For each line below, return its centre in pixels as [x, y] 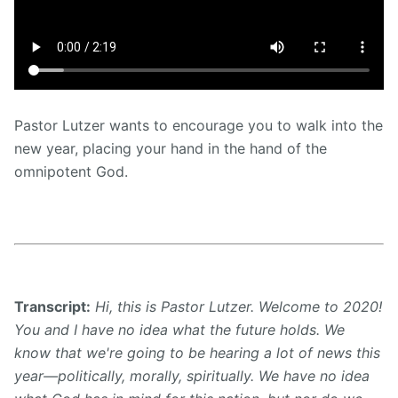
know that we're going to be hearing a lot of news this [197, 352]
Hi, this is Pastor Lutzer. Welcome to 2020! [239, 306]
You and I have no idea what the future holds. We [179, 329]
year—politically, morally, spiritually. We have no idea [192, 375]
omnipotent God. [71, 171]
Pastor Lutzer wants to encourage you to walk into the [199, 125]
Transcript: [52, 306]
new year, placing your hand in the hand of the [171, 148]
